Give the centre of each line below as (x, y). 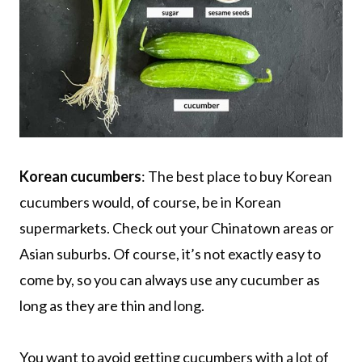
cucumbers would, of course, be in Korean (150, 202)
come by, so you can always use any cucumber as (170, 279)
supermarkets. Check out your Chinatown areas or (177, 227)
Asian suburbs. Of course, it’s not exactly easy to (170, 253)
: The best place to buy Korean (237, 176)
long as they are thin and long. (112, 305)
